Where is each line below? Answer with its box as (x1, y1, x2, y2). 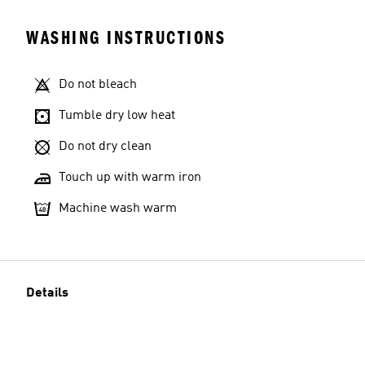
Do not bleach (59, 78, 137, 91)
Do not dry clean (59, 140, 152, 153)
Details (26, 287, 68, 300)
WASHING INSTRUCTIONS (26, 27, 226, 49)
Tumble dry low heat (59, 109, 175, 122)
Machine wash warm (59, 202, 177, 215)
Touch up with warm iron (59, 171, 201, 184)
